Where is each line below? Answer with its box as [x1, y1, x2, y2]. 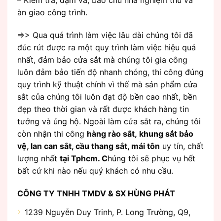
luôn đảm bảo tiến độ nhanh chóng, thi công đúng [17, 67, 204, 77]
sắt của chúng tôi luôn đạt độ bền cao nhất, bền [17, 92, 197, 102]
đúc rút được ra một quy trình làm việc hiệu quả [17, 42, 196, 53]
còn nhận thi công [17, 129, 87, 139]
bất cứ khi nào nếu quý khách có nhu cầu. [17, 166, 173, 176]
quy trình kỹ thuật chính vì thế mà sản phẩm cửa [17, 79, 197, 90]
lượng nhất [17, 153, 60, 164]
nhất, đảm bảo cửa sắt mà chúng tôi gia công [17, 55, 187, 65]
